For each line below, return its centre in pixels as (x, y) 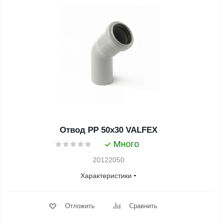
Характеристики (106, 176)
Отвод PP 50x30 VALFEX (109, 130)
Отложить (80, 206)
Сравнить (143, 206)
